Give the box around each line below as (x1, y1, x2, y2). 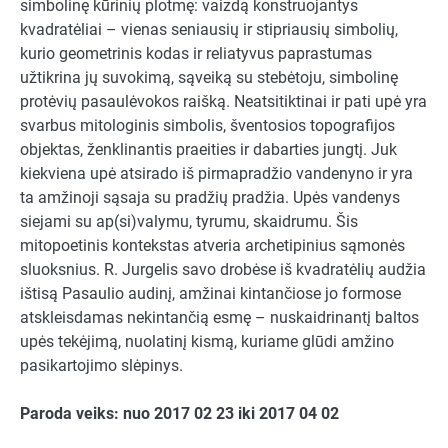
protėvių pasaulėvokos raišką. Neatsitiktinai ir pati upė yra (20, 91, 427, 111)
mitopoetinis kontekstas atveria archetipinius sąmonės (20, 235, 405, 255)
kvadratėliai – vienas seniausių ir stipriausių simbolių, (20, 19, 398, 39)
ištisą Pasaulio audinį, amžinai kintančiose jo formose (20, 283, 401, 303)
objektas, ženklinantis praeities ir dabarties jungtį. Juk (20, 139, 397, 159)
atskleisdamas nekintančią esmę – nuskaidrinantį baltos (20, 307, 419, 327)
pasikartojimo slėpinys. (20, 355, 183, 375)
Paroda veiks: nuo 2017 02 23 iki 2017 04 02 (20, 403, 339, 423)
